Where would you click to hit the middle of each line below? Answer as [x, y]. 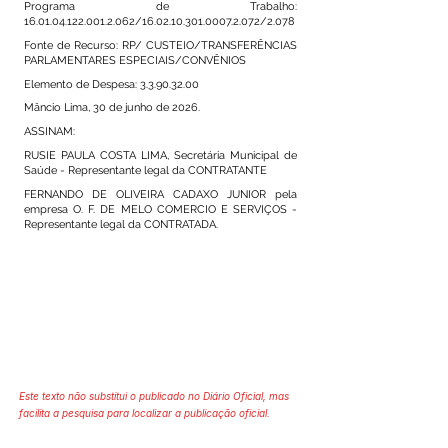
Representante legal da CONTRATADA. [121, 224]
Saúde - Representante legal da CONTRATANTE [145, 170]
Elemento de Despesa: [82, 84]
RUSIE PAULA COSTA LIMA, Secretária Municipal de [160, 155]
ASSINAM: [49, 132]
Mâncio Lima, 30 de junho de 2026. [112, 108]
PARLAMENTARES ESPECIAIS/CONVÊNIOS [135, 60]
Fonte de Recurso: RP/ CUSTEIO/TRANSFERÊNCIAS [160, 45]
